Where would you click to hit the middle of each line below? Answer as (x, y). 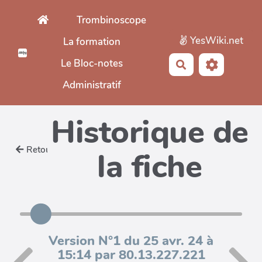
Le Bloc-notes (92, 63)
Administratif (92, 85)
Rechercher (211, 64)
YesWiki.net (215, 41)
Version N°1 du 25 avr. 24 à (131, 241)
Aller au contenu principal (71, 14)
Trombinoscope (111, 20)
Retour (41, 150)
